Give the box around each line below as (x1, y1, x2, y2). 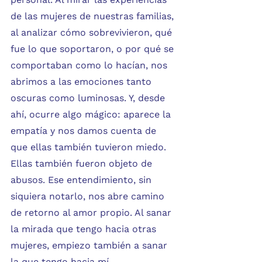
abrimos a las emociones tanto (11, 76, 154, 88)
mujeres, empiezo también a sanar (11, 240, 170, 251)
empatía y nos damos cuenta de (11, 125, 159, 137)
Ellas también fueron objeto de (11, 158, 155, 170)
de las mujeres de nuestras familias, (11, 11, 177, 22)
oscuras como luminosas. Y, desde (11, 92, 168, 104)
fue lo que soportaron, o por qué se (11, 43, 177, 55)
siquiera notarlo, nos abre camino (11, 191, 167, 202)
